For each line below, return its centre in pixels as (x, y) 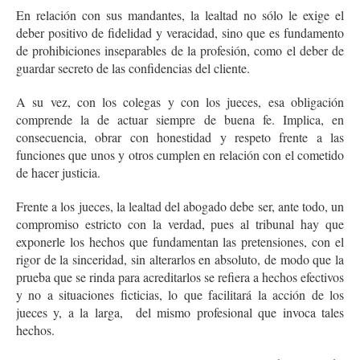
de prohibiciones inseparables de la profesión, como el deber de (180, 50)
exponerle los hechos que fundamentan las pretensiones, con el (180, 241)
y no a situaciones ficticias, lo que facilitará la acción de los (180, 294)
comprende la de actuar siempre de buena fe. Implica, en (180, 119)
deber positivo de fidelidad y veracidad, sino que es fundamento (180, 32)
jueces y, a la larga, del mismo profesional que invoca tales (180, 312)
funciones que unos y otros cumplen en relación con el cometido (180, 154)
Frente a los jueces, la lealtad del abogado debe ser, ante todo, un (180, 206)
